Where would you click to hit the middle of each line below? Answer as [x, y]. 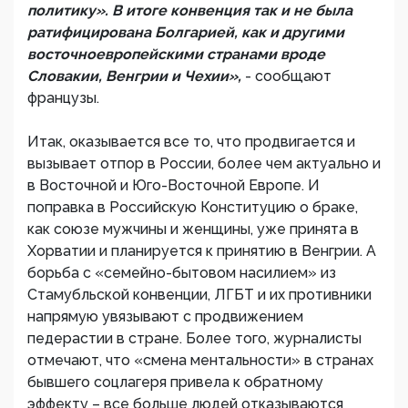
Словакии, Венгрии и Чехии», [136, 76]
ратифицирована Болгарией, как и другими [186, 32]
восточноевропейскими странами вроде [176, 54]
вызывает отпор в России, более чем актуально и [204, 163]
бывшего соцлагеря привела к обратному [175, 382]
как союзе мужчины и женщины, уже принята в [193, 229]
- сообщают [288, 76]
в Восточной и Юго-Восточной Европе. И [173, 185]
